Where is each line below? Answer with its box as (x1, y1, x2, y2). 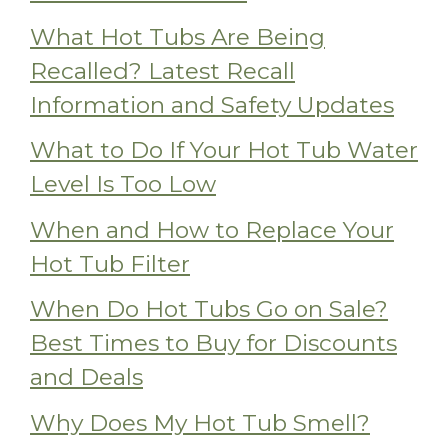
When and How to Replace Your (30, 215, 394, 244)
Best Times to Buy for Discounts (30, 329, 397, 358)
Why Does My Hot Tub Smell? (30, 408, 370, 437)
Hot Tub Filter (30, 249, 190, 278)
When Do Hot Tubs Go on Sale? (30, 295, 388, 324)
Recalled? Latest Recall (30, 56, 295, 85)
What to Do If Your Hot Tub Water (30, 136, 418, 165)
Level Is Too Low (30, 170, 216, 199)
